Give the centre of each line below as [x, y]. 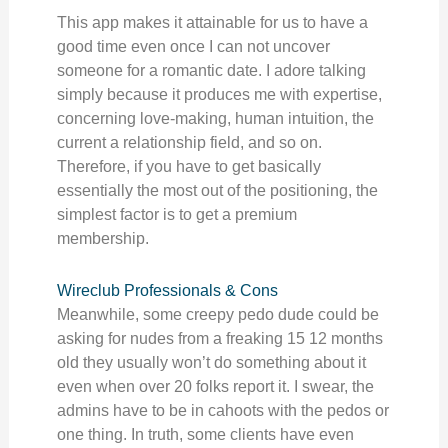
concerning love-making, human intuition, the [215, 118]
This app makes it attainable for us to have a [212, 22]
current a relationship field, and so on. [189, 142]
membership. [102, 238]
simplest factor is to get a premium [176, 214]
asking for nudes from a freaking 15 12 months [219, 338]
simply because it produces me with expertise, [219, 94]
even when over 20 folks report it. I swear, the [215, 386]
